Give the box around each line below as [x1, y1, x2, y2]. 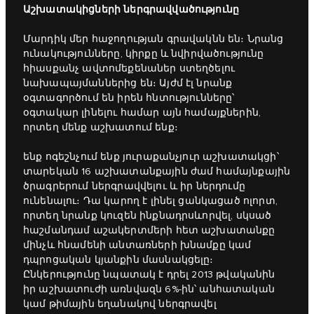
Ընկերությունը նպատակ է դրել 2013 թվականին [23, 269, 275, 281]
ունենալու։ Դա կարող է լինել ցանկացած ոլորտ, [23, 196, 278, 207]
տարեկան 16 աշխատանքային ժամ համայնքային [23, 166, 291, 178]
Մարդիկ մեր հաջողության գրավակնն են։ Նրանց [23, 34, 284, 46]
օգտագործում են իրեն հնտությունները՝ [23, 93, 235, 104]
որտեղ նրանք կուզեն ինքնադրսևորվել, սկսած [23, 210, 272, 222]
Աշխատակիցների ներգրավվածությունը [23, 4, 240, 16]
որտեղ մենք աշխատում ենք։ [23, 122, 178, 134]
